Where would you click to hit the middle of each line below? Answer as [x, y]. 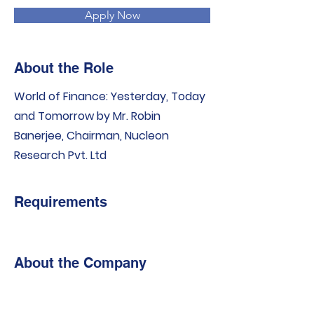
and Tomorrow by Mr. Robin [87, 116]
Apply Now [112, 15]
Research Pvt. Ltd [60, 155]
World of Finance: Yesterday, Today [110, 96]
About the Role [64, 68]
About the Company [80, 263]
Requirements [61, 202]
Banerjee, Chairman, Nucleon [91, 136]
